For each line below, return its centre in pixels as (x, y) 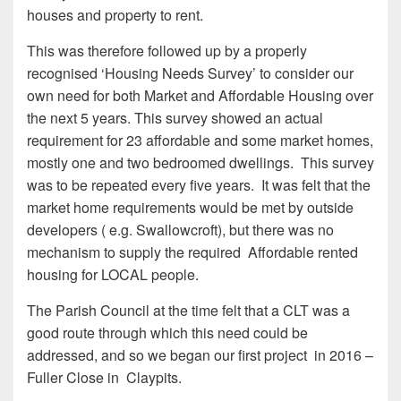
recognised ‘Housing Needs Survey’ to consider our (190, 73)
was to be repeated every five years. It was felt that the (199, 184)
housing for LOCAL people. (113, 274)
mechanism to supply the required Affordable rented (192, 252)
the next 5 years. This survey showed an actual (175, 117)
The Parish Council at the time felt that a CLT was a (188, 310)
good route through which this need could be (167, 332)
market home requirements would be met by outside (190, 207)
